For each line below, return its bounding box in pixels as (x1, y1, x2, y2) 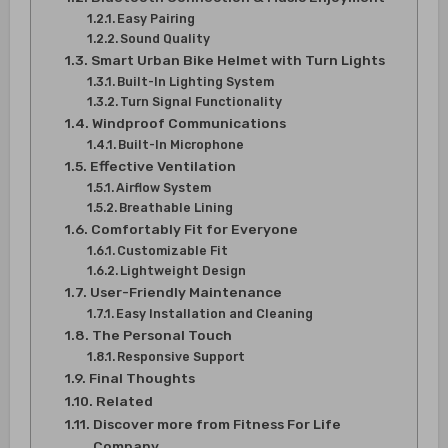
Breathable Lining (119, 199, 234, 215)
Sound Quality (120, 30, 211, 46)
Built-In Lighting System (117, 73, 275, 89)
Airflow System (116, 179, 212, 195)
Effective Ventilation (89, 157, 236, 174)
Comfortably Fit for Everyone (90, 220, 298, 237)
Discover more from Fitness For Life (92, 415, 341, 432)
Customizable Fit (117, 242, 229, 258)
